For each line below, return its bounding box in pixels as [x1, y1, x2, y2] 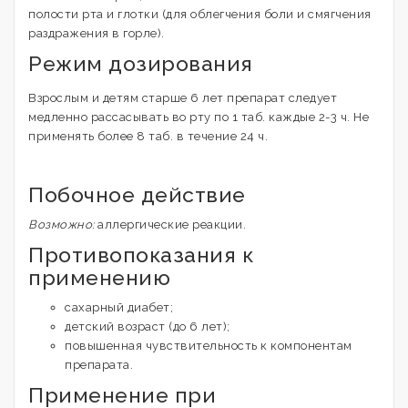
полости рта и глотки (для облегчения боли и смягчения [28, 7, 372, 21]
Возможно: [28, 218, 95, 231]
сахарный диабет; [65, 301, 173, 314]
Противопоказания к [28, 242, 253, 267]
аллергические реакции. [94, 218, 246, 231]
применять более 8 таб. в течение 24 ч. [28, 129, 268, 143]
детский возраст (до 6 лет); [65, 320, 230, 333]
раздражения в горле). [28, 26, 165, 40]
